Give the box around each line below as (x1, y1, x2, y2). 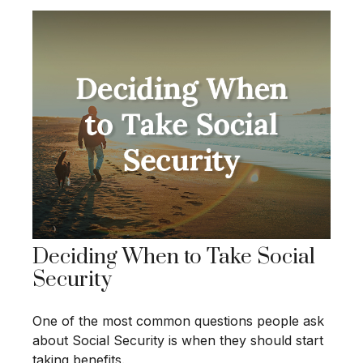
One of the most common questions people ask (32, 312, 324, 329)
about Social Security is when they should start (32, 331, 323, 348)
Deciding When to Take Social (32, 243, 315, 271)
